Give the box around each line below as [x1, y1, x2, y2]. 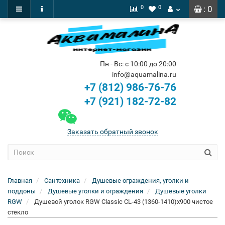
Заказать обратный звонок [67, 128, 158, 136]
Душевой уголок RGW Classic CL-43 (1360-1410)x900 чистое [34, 198, 213, 205]
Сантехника [44, 177, 80, 184]
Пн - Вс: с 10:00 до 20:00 [99, 60, 176, 68]
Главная [8, 177, 32, 184]
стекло [8, 208, 28, 216]
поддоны [8, 187, 36, 195]
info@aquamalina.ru [111, 70, 176, 78]
